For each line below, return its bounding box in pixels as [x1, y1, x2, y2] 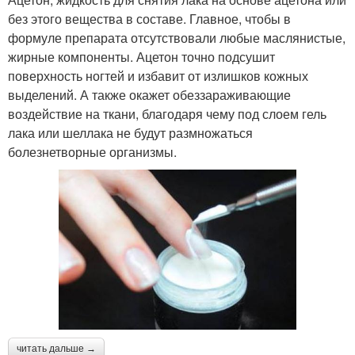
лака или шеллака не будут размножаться [8, 124, 253, 143]
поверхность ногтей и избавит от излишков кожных [8, 67, 308, 86]
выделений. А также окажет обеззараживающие [8, 86, 291, 105]
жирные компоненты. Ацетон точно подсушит [8, 48, 275, 67]
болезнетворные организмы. [8, 143, 177, 162]
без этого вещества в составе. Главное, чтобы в [8, 10, 291, 29]
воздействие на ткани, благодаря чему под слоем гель [8, 105, 326, 124]
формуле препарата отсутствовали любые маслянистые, [8, 29, 345, 48]
